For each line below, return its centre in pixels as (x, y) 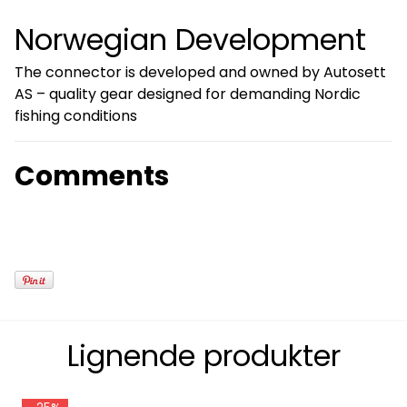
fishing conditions (76, 116)
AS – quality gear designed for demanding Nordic (188, 94)
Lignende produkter (203, 356)
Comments (92, 176)
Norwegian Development (190, 40)
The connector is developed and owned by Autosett (200, 73)
